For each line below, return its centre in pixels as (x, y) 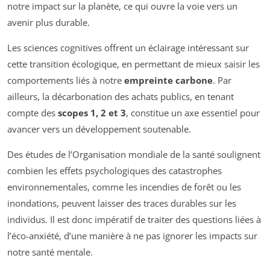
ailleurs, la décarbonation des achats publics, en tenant (121, 97)
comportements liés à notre (66, 80)
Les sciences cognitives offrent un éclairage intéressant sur (128, 48)
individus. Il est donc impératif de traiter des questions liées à (134, 220)
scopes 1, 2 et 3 (92, 113)
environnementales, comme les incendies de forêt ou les (124, 187)
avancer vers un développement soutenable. (99, 129)
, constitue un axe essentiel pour (193, 113)
